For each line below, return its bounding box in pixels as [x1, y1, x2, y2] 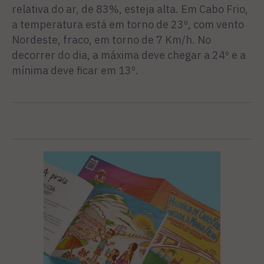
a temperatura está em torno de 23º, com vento [12, 17, 244, 31]
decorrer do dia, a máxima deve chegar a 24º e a [12, 48, 246, 62]
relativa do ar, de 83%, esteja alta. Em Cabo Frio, [12, 2, 248, 16]
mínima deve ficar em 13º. [12, 63, 138, 77]
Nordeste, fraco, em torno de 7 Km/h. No [12, 32, 211, 47]
